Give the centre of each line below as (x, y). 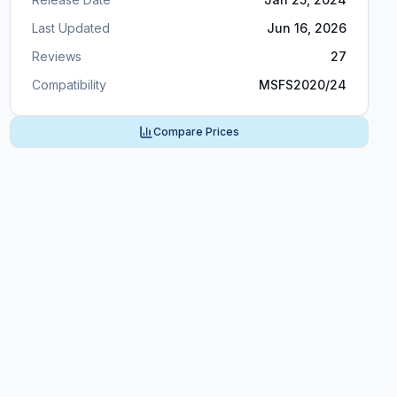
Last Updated (70, 28)
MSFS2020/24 (302, 85)
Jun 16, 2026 (306, 28)
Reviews (56, 56)
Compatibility (69, 85)
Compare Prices (196, 132)
